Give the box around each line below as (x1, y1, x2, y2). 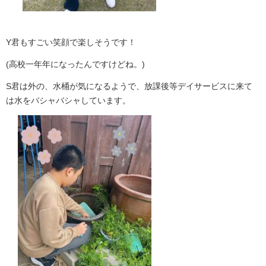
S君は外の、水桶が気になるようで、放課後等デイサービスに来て (6, 81, 252, 91)
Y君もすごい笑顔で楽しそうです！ (6, 37, 136, 47)
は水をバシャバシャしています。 (6, 96, 131, 106)
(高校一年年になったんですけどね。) (6, 59, 145, 69)
